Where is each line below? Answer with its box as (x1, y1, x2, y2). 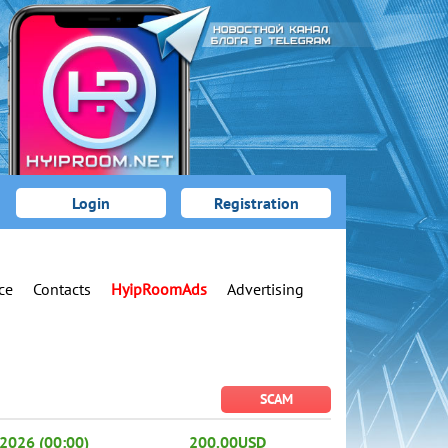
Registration (213, 192, 299, 213)
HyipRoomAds (111, 278, 207, 299)
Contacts (33, 278, 91, 299)
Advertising (227, 278, 304, 299)
